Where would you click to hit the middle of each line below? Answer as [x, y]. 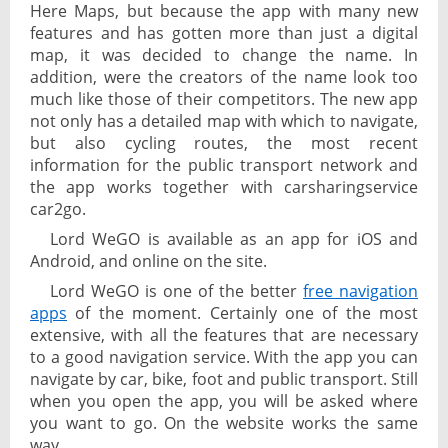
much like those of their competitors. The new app [224, 99]
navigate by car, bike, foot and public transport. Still [224, 379]
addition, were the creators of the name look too [224, 77]
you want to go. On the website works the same [224, 423]
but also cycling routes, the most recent [224, 143]
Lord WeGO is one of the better [176, 291]
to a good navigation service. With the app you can [224, 357]
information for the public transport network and [224, 165]
